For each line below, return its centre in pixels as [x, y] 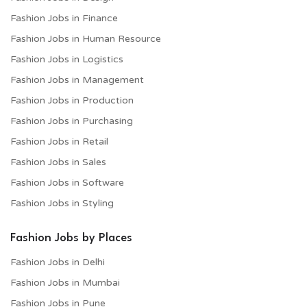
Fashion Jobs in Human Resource [86, 38]
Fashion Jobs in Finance [64, 18]
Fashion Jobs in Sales [58, 162]
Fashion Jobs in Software [67, 182]
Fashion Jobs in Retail [59, 141]
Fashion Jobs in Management [77, 79]
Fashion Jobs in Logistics [67, 59]
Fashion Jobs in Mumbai [65, 282]
